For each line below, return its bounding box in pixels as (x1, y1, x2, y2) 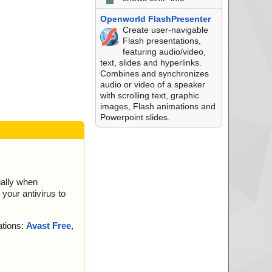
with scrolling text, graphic (100, 90, 199, 100)
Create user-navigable (122, 25, 208, 35)
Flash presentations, (122, 36, 201, 46)
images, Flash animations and (100, 101, 216, 111)
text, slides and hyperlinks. (100, 58, 202, 67)
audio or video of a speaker (100, 80, 205, 89)
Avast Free (26, 220, 71, 231)
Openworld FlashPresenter (100, 14, 211, 24)
